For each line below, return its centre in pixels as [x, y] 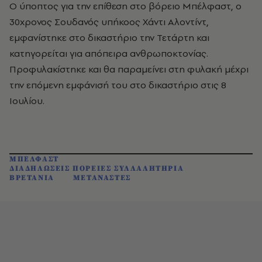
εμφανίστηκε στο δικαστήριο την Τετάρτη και [109, 38]
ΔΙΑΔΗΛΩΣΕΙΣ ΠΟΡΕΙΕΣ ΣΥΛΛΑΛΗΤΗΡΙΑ [97, 169]
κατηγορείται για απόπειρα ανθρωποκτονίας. [109, 54]
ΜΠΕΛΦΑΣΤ [34, 159]
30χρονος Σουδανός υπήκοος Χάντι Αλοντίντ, [109, 22]
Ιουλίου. [27, 101]
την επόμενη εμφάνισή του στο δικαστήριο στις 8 [118, 85]
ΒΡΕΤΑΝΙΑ [32, 178]
